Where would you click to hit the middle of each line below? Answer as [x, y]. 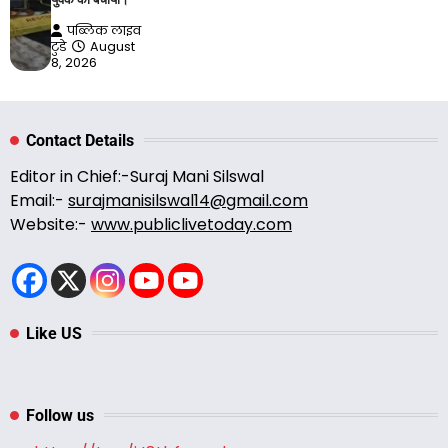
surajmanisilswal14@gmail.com [188, 200]
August [112, 46]
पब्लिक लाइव [103, 30]
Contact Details [80, 140]
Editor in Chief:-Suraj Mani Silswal [137, 176]
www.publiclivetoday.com [191, 224]
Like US [54, 333]
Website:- [50, 224]
